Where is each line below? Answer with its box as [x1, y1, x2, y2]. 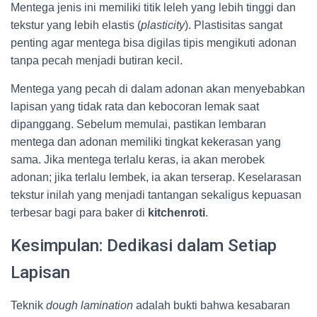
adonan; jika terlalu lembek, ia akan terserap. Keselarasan [11, 171, 301, 183]
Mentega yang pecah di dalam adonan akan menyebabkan [11, 83, 305, 95]
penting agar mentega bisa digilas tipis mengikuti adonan [11, 37, 296, 49]
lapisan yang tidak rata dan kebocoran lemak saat [11, 100, 259, 113]
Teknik [11, 299, 46, 311]
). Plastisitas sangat [185, 19, 282, 31]
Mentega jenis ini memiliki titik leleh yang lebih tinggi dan [11, 1, 296, 13]
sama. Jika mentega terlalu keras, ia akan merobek [11, 154, 265, 166]
